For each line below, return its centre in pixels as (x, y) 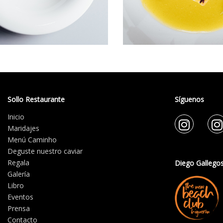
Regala (18, 163)
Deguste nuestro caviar (45, 151)
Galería (19, 174)
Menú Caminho (32, 140)
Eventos (20, 197)
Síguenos (189, 99)
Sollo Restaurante (36, 99)
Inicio (16, 117)
